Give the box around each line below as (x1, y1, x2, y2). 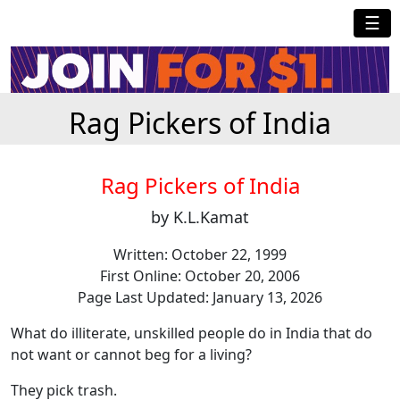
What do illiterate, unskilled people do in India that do (11, 323, 372, 344)
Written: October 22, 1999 (113, 245, 287, 265)
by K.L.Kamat (151, 206, 249, 229)
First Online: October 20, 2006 (100, 266, 300, 287)
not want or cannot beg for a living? (11, 345, 255, 365)
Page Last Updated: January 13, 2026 (78, 287, 322, 308)
